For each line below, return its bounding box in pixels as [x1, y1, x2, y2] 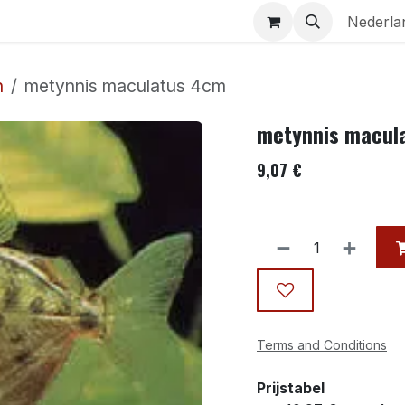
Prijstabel [257, 378, 325, 397]
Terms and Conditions [257, 336, 387, 353]
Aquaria [23, 12, 77, 31]
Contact [122, 12, 175, 31]
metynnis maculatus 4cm [24, 74, 226, 97]
